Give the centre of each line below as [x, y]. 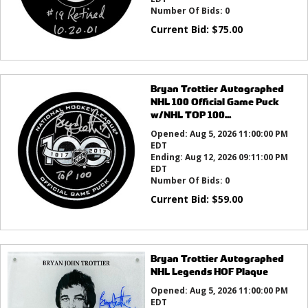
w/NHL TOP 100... [190, 115]
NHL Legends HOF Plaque [209, 271]
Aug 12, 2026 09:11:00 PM [236, 157]
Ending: [167, 157]
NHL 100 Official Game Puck [214, 102]
